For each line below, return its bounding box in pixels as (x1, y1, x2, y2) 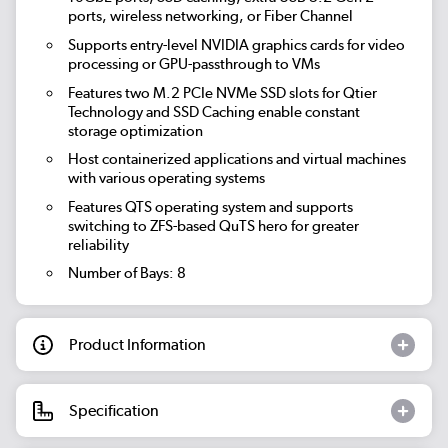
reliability (67, 235, 129, 254)
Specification (69, 400, 159, 420)
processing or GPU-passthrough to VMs (67, 55, 320, 74)
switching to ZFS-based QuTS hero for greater (67, 216, 359, 235)
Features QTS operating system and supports (67, 197, 353, 216)
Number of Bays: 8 (67, 264, 186, 283)
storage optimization (67, 121, 203, 140)
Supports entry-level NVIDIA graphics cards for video (67, 36, 405, 55)
